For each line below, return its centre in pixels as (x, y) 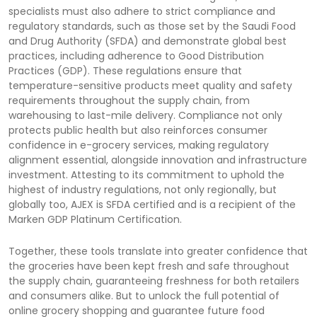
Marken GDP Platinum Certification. (95, 219)
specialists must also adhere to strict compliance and (142, 11)
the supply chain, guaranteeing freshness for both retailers (154, 281)
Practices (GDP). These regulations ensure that (125, 70)
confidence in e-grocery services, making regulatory (139, 145)
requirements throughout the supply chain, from (129, 100)
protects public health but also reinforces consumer (138, 130)
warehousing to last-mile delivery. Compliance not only (145, 115)
